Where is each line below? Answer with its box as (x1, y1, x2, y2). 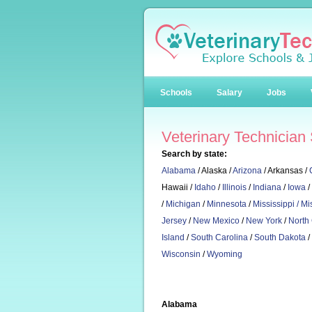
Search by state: (162, 149, 227, 159)
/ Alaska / (196, 166, 233, 175)
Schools (160, 88, 192, 97)
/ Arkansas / (262, 166, 309, 175)
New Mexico (193, 216, 240, 226)
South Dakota (254, 233, 306, 242)
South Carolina (191, 233, 248, 242)
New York (246, 216, 282, 226)
